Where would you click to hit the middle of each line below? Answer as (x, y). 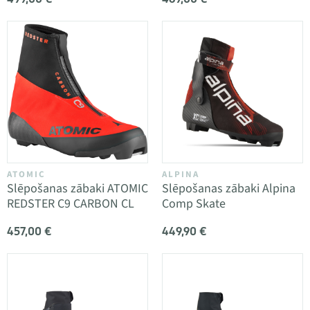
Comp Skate (194, 203)
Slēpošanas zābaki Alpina (229, 188)
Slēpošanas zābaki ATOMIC (77, 188)
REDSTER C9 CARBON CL (71, 203)
